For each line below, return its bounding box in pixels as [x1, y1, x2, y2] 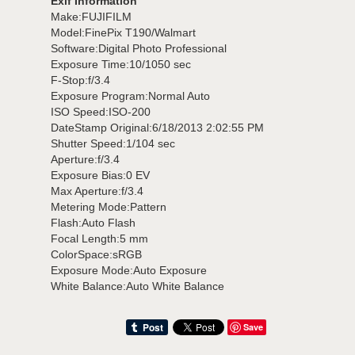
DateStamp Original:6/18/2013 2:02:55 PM [51, 121, 264, 135]
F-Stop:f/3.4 [51, 74, 110, 87]
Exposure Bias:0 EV [51, 169, 150, 182]
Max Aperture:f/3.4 [51, 185, 143, 198]
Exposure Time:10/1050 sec [51, 58, 191, 71]
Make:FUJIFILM [51, 10, 132, 24]
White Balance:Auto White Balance [51, 280, 224, 293]
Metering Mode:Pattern [51, 200, 166, 214]
